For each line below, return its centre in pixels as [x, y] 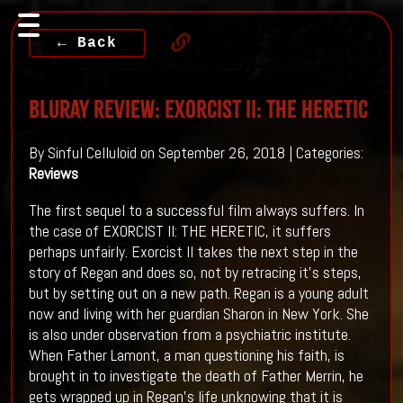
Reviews [53, 174]
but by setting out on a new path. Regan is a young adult [198, 293]
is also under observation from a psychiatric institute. [189, 335]
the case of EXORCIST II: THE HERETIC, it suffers [179, 231]
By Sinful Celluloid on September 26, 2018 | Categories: [196, 153]
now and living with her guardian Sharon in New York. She [198, 314]
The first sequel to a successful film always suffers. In [196, 210]
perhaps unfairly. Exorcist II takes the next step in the [193, 252]
